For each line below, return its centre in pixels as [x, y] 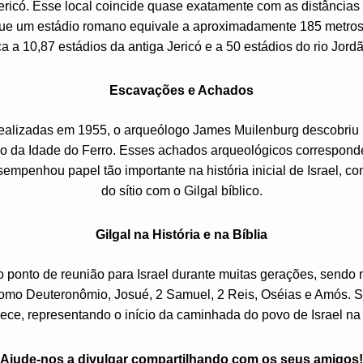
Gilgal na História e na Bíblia [181, 234]
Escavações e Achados [181, 90]
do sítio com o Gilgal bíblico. [181, 190]
